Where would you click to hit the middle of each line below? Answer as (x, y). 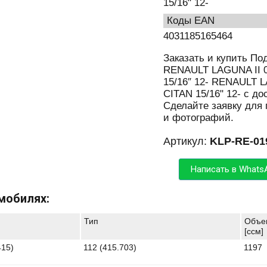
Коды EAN (194, 21)
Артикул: (187, 142)
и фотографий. (198, 118)
